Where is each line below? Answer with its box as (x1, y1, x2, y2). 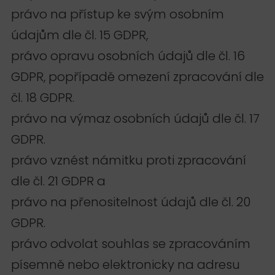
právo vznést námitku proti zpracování (11, 151, 246, 169)
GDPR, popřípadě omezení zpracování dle (11, 68, 264, 85)
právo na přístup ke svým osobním (11, 5, 224, 23)
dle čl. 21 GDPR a (11, 172, 106, 190)
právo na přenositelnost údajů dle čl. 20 (11, 193, 250, 211)
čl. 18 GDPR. (11, 88, 74, 106)
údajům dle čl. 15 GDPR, (11, 26, 148, 44)
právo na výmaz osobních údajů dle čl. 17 (11, 109, 260, 127)
